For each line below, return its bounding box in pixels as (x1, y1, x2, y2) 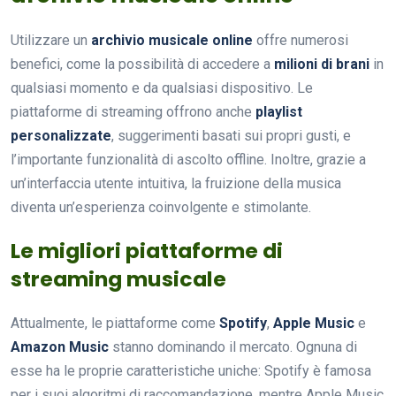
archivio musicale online (91, 31, 253, 49)
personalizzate (11, 126, 111, 144)
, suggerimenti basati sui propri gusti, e (111, 126, 351, 144)
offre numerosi (253, 31, 348, 49)
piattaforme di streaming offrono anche (11, 103, 255, 120)
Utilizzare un (11, 31, 91, 49)
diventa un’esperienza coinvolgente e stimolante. (11, 198, 311, 216)
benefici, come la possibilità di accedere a (11, 55, 274, 72)
